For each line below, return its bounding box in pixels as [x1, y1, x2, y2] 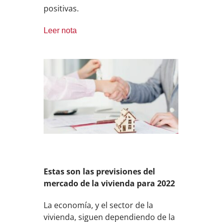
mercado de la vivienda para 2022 [44, 178, 175, 189]
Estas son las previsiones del [44, 166, 156, 177]
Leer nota [44, 26, 77, 35]
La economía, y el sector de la [44, 200, 154, 211]
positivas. [44, 2, 79, 14]
